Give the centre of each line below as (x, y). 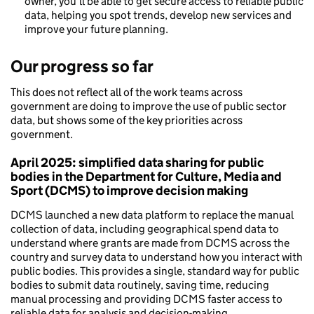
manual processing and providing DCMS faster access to (146, 299)
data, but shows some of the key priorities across (127, 121)
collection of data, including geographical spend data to (145, 229)
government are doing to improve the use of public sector (149, 107)
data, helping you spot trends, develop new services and (158, 15)
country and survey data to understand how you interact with (157, 257)
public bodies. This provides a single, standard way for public (155, 271)
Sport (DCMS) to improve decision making (129, 191)
